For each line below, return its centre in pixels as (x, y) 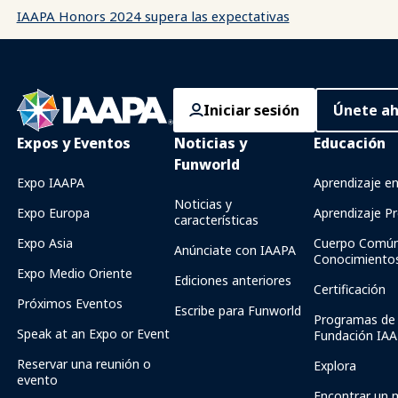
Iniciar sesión (251, 110)
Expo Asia (44, 243)
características (216, 220)
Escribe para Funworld (237, 310)
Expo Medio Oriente (74, 273)
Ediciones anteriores (232, 280)
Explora (335, 366)
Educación (350, 143)
